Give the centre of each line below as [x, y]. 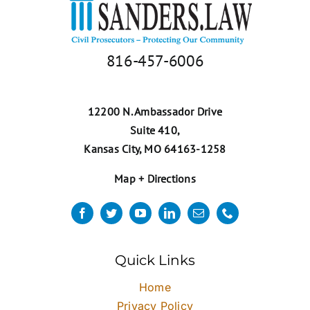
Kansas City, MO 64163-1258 [155, 148]
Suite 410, [155, 130]
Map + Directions [155, 178]
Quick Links [155, 260]
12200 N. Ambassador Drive [155, 111]
